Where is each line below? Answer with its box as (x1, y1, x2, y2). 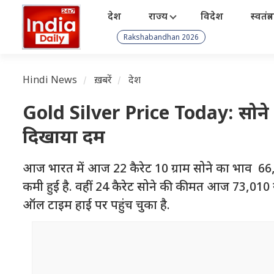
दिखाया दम (23, 127, 105, 150)
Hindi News (23, 75, 78, 87)
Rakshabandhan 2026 (124, 32, 199, 43)
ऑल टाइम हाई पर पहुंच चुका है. (23, 198, 170, 214)
